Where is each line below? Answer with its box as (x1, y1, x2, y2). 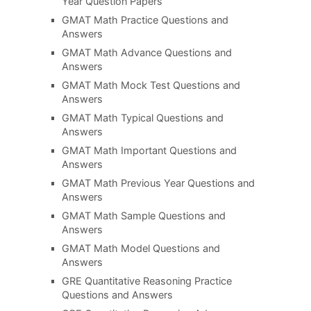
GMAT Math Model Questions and (61, 242, 220, 255)
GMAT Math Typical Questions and (61, 111, 224, 124)
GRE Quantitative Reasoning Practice (61, 274, 232, 287)
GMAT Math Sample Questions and (61, 209, 226, 222)
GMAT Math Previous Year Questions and (61, 176, 255, 190)
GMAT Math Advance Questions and (61, 46, 232, 59)
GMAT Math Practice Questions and (61, 13, 228, 26)
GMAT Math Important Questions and (61, 144, 237, 157)
